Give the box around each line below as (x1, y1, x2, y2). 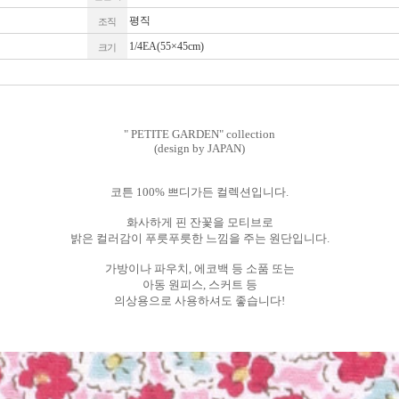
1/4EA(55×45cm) (129, 40, 204, 53)
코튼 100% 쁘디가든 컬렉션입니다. (110, 185, 289, 199)
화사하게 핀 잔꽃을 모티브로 (126, 216, 273, 230)
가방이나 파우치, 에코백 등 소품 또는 (104, 262, 295, 276)
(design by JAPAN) (154, 142, 245, 156)
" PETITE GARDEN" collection (124, 127, 275, 142)
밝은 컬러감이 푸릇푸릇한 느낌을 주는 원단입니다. (69, 232, 330, 246)
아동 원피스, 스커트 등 (142, 278, 257, 292)
